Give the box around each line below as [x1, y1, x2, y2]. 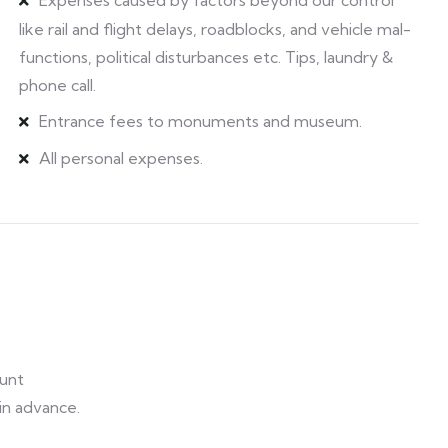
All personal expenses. [39, 148, 204, 168]
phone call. [19, 75, 97, 95]
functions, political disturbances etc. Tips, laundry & [19, 47, 394, 67]
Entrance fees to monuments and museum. [39, 111, 363, 131]
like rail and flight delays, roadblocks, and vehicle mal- [19, 19, 412, 39]
